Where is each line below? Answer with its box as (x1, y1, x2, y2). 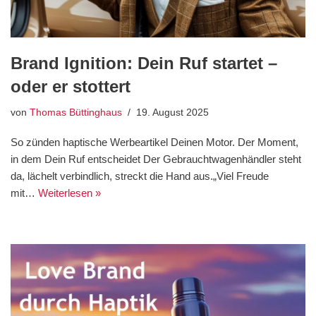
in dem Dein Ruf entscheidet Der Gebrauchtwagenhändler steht (11, 153, 301, 166)
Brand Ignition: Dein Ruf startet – (11, 54, 277, 73)
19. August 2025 (136, 107, 209, 119)
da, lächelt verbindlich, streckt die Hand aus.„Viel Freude (11, 170, 269, 183)
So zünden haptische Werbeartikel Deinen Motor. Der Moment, (11, 136, 298, 149)
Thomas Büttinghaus (30, 107, 122, 119)
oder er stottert (11, 77, 130, 97)
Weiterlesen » (38, 187, 101, 200)
